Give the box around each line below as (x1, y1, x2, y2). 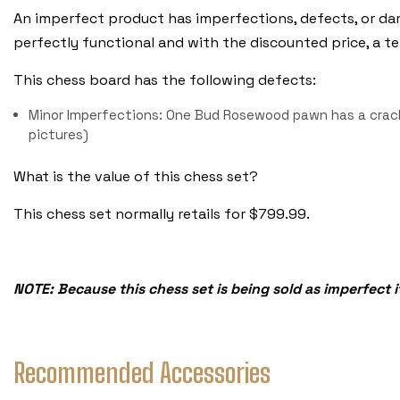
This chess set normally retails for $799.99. (13, 204, 310, 224)
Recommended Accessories (13, 355, 271, 388)
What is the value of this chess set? (13, 167, 258, 187)
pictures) (29, 125, 89, 143)
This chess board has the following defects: (13, 70, 316, 89)
